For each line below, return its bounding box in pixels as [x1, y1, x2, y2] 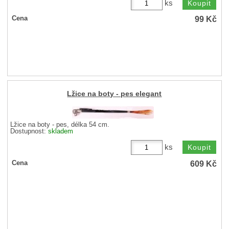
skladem [48, 128, 74, 135]
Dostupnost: [10, 128, 49, 135]
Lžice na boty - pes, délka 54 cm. [10, 121, 110, 129]
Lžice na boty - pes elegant [67, 89, 162, 98]
